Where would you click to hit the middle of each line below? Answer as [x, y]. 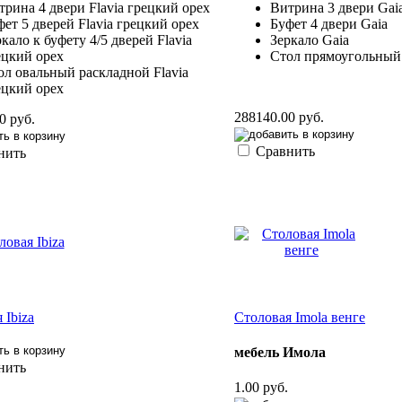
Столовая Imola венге [300, 317]
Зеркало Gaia [310, 40]
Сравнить [285, 152]
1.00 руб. [261, 388]
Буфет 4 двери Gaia [329, 24]
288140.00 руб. [279, 118]
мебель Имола [280, 353]
